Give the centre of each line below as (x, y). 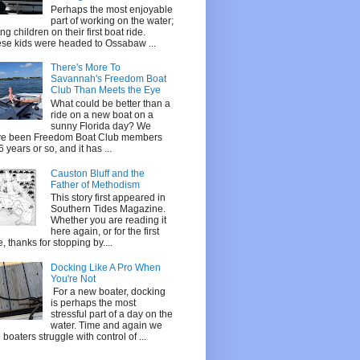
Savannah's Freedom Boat (108, 79)
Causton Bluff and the (97, 173)
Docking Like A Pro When (105, 267)
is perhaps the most (93, 303)
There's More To (85, 68)
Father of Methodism (95, 184)
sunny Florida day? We (100, 126)
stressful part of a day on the (111, 315)
